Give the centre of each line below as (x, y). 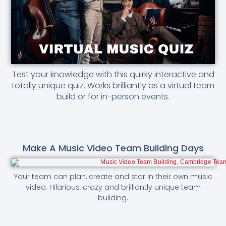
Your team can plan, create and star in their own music (113, 177)
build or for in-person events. (113, 96)
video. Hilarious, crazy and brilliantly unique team (113, 187)
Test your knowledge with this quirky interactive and (113, 74)
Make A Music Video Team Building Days (113, 148)
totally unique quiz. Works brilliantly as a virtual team (113, 85)
